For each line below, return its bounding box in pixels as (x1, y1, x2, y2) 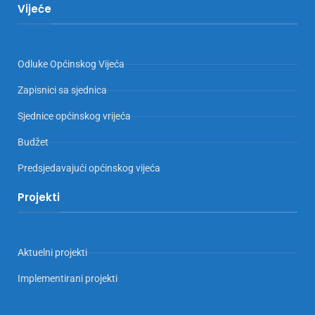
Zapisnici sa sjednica (18, 84, 107, 96)
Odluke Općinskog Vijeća (18, 58, 124, 70)
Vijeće (18, 1, 51, 17)
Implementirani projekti (18, 273, 117, 285)
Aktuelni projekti (18, 247, 87, 259)
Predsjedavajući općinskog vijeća (18, 162, 160, 174)
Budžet (18, 136, 49, 148)
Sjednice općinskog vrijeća (18, 110, 131, 122)
